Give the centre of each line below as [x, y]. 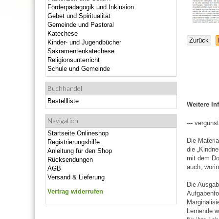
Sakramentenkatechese [81, 51]
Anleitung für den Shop [80, 151]
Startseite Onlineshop [78, 133]
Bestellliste [63, 101]
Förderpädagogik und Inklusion [91, 7]
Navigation [63, 121]
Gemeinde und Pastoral [81, 25]
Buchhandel [65, 88]
